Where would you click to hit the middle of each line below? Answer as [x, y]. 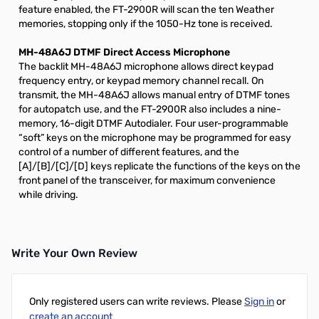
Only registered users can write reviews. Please [137, 302]
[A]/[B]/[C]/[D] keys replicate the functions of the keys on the [159, 166]
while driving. [48, 195]
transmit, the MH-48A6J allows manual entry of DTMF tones [154, 95]
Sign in [259, 302]
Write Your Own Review [74, 253]
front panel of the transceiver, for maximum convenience [147, 181]
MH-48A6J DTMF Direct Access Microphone [124, 52]
